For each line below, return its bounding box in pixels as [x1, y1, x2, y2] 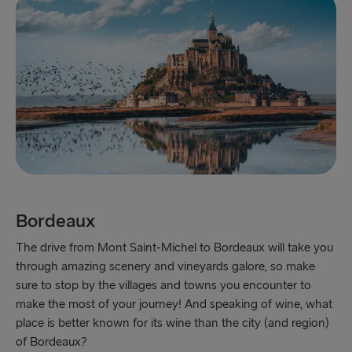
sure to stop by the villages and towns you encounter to [16, 278, 311, 294]
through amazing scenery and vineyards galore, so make [16, 259, 315, 275]
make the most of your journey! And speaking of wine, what [16, 297, 332, 313]
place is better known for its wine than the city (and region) [16, 316, 329, 332]
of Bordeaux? [16, 335, 86, 350]
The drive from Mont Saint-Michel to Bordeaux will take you [16, 240, 333, 256]
